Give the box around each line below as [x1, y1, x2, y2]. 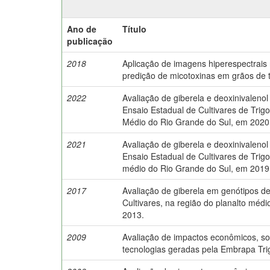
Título [122, 22, 146, 35]
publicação [67, 34, 113, 47]
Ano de [67, 22, 96, 35]
